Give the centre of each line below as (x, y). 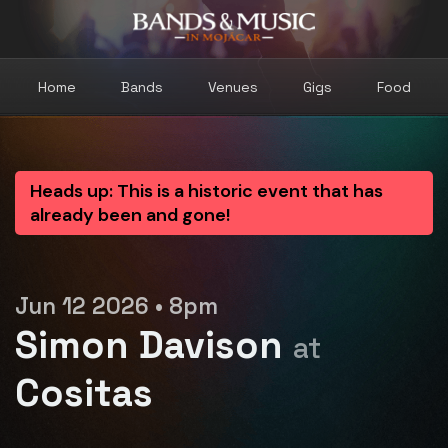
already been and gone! (130, 215)
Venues (232, 86)
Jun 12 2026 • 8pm (116, 306)
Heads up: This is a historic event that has (206, 191)
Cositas (84, 392)
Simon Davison (154, 344)
